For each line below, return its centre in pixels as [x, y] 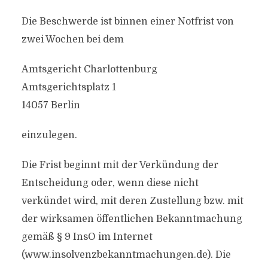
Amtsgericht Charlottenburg [89, 69]
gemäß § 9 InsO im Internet [87, 237]
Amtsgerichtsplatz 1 [68, 87]
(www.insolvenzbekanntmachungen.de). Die [126, 255]
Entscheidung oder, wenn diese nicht [110, 183]
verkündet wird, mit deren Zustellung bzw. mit [132, 201]
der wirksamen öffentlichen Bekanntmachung [132, 219]
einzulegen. [49, 135]
